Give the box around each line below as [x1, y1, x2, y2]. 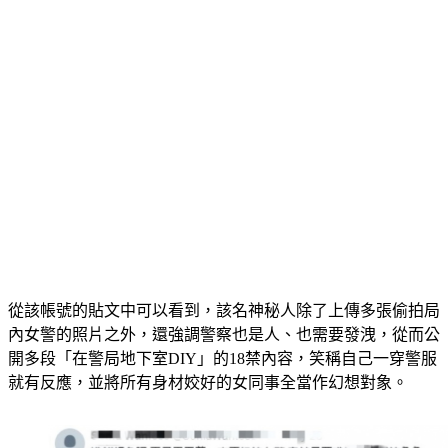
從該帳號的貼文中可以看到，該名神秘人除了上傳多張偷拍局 [8, 326, 440, 344]
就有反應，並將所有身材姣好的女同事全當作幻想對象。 [8, 398, 408, 416]
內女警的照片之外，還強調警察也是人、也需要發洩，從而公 [8, 350, 440, 368]
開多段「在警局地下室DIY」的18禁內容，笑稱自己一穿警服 [8, 374, 437, 392]
